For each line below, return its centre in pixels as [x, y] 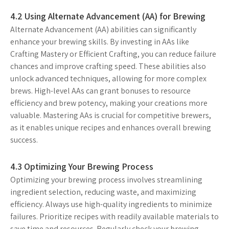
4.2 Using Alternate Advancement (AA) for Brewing [108, 16]
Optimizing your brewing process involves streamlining [106, 179]
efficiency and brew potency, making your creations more [109, 103]
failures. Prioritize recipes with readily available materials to [114, 216]
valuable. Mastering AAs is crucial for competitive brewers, [111, 115]
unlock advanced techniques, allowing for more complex [108, 78]
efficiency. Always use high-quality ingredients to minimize [111, 204]
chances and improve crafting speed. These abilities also [108, 66]
